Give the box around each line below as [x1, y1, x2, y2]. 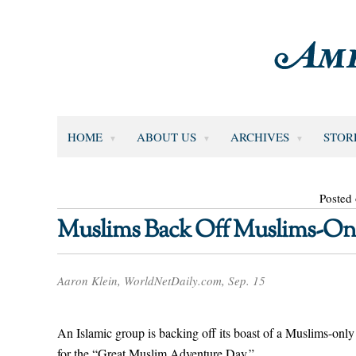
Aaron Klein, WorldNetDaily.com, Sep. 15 [57, 273, 265, 288]
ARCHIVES [230, 128, 289, 145]
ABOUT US [136, 128, 196, 145]
